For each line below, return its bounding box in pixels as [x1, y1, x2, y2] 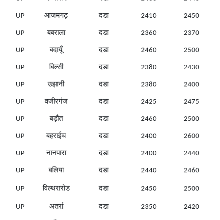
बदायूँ [50, 47, 62, 55]
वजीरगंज [44, 98, 68, 106]
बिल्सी [49, 64, 63, 72]
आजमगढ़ [44, 12, 68, 20]
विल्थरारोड [42, 185, 70, 193]
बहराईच [46, 133, 66, 140]
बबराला [47, 29, 65, 37]
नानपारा [46, 150, 66, 158]
